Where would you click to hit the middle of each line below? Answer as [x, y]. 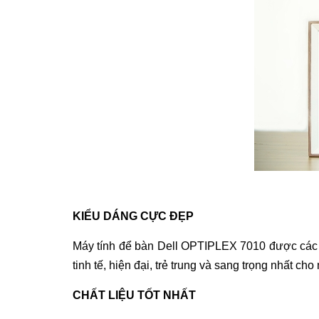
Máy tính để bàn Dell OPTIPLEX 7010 [169, 246]
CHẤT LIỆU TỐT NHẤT [134, 295]
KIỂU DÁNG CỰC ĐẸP [133, 216]
